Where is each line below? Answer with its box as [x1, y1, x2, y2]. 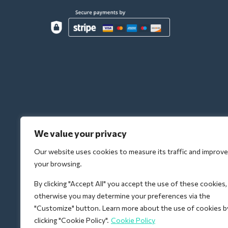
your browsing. [34, 159, 82, 168]
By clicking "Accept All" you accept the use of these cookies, [34, 179, 227, 188]
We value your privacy [34, 128, 127, 139]
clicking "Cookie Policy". [34, 216, 109, 224]
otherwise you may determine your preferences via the [34, 191, 210, 200]
